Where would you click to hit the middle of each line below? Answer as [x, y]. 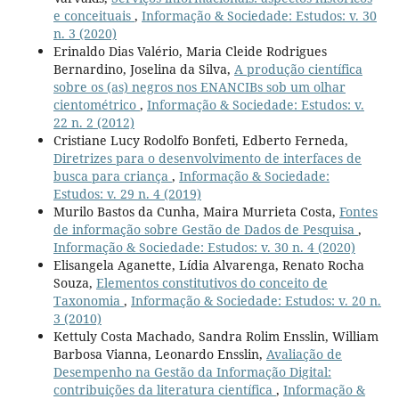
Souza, [74, 282]
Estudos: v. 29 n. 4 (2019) [127, 193]
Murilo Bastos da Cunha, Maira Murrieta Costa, [196, 211]
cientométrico [96, 104]
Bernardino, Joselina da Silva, [143, 69]
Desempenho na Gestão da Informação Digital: [192, 371]
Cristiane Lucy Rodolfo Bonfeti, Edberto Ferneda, [200, 140]
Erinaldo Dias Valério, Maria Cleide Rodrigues [190, 51]
